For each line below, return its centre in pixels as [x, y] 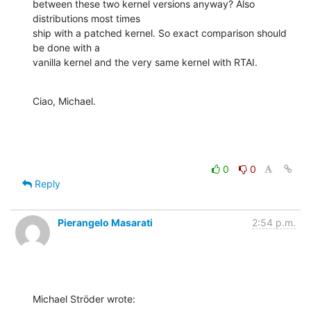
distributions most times [86, 19]
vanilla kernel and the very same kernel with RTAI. [145, 62]
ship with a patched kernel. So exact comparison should [160, 33]
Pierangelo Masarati [105, 223]
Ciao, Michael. [64, 101]
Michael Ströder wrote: [84, 299]
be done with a [66, 48]
